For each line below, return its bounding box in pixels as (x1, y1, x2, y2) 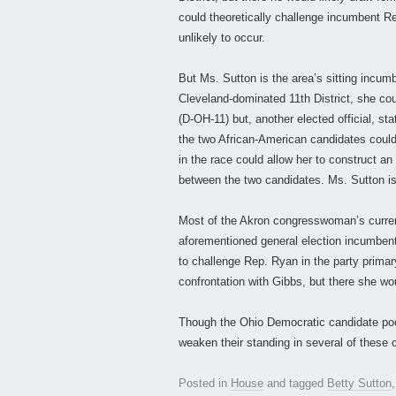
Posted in (179, 377, 231, 391)
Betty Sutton (327, 377, 392, 391)
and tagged (263, 377, 327, 391)
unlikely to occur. (179, 31, 265, 45)
